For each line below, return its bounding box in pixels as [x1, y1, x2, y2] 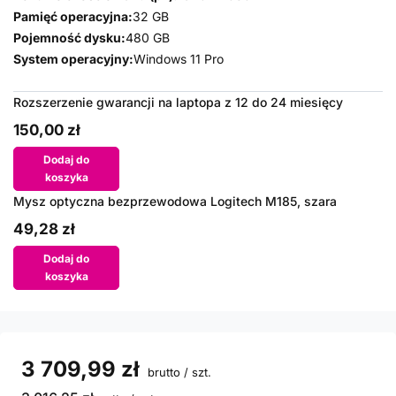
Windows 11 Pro [133, 51, 224, 66]
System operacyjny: [13, 51, 133, 66]
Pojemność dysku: [13, 30, 126, 45]
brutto [144, 365, 180, 379]
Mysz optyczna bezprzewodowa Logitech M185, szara [13, 194, 337, 209]
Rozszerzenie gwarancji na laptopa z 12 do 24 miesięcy [13, 95, 343, 110]
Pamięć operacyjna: [13, 9, 133, 24]
